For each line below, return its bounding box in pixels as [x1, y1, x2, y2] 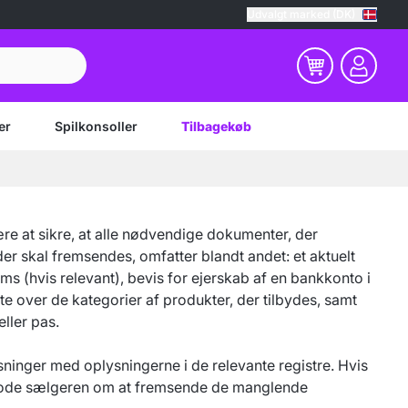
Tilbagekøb [181, 117, 251, 134]
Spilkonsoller [55, 117, 138, 134]
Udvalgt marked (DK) [332, 7, 355, 21]
